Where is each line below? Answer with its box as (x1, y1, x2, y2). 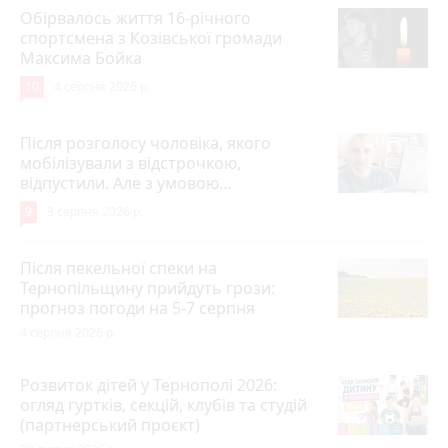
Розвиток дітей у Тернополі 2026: (20, 374, 277, 397)
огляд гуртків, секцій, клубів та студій (20, 394, 307, 417)
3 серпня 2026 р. (47, 203, 143, 221)
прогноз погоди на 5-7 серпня (20, 297, 255, 320)
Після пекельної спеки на (20, 257, 217, 280)
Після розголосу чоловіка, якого (20, 132, 271, 155)
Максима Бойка (20, 47, 142, 70)
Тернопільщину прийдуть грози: (20, 277, 275, 300)
